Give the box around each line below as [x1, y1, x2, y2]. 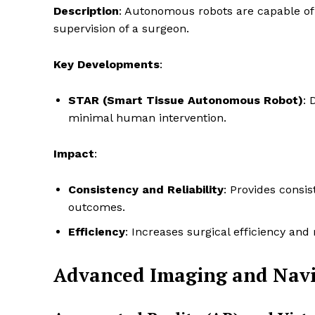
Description [53, 4, 119, 18]
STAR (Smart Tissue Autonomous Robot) [68, 94, 303, 108]
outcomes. [68, 200, 125, 214]
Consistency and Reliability [68, 183, 224, 197]
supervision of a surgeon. [53, 22, 189, 36]
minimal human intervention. [68, 111, 226, 125]
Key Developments [53, 58, 160, 72]
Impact [53, 147, 94, 161]
